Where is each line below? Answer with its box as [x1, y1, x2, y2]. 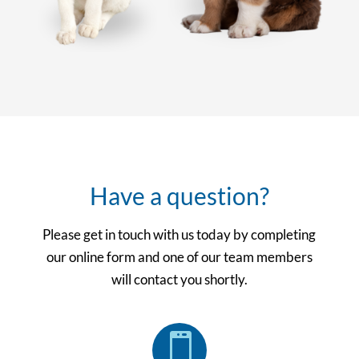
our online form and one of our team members [46, 248, 313, 265]
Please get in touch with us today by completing [42, 225, 317, 243]
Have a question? [89, 180, 269, 210]
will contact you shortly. [111, 270, 248, 288]
